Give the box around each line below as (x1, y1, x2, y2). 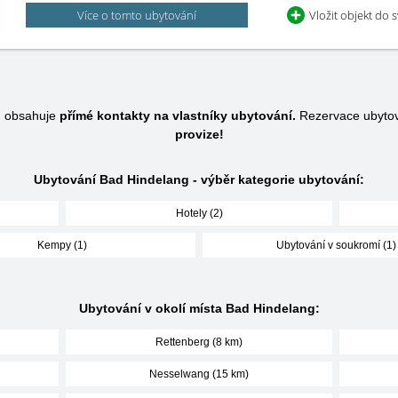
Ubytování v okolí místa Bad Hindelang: (78, 301, 320, 315)
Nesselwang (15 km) (149, 368, 249, 380)
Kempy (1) (37, 239, 87, 251)
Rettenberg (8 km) (155, 336, 243, 348)
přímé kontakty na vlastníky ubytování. (60, 108, 296, 123)
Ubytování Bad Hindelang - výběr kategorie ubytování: (34, 172, 364, 187)
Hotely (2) (175, 207, 223, 219)
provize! (174, 127, 224, 141)
